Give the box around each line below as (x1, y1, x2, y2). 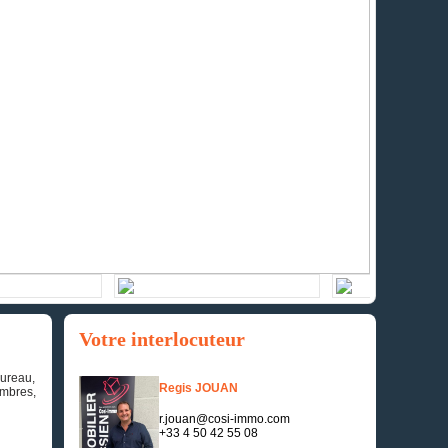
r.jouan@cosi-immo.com (159, 412, 290, 427)
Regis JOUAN (159, 381, 238, 396)
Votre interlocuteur (79, 328, 245, 351)
